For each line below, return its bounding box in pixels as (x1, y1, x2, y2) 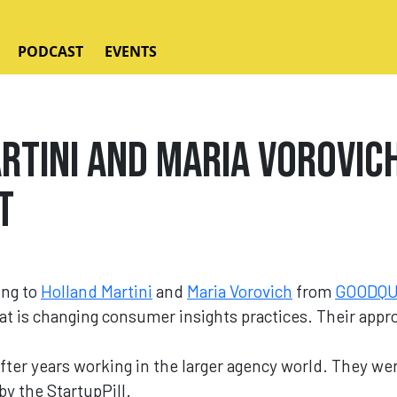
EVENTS (104, 42, 157, 61)
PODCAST (17, 42, 83, 61)
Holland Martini (41, 281, 152, 301)
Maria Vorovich (187, 281, 292, 301)
